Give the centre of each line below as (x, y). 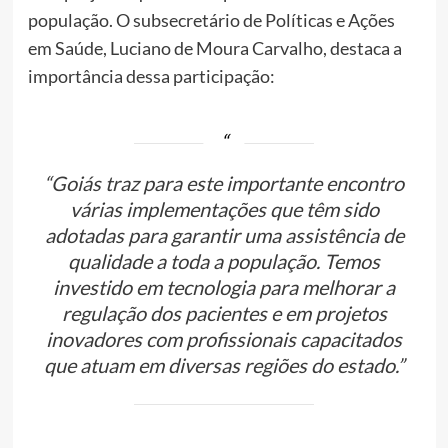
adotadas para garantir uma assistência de (224, 234)
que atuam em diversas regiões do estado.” (224, 364)
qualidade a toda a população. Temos (224, 260)
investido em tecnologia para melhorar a (224, 286)
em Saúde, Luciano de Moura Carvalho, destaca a (214, 47)
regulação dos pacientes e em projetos (224, 312)
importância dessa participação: (151, 75)
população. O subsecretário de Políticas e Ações (211, 19)
